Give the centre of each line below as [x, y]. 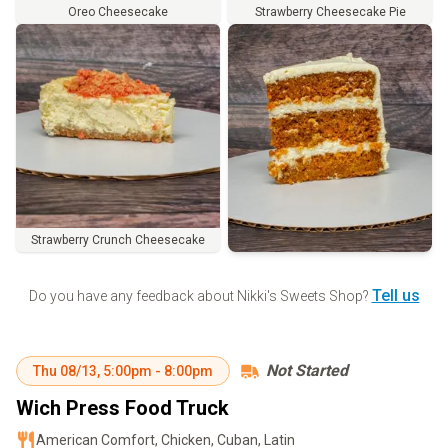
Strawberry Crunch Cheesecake [118, 240]
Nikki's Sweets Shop [299, 296]
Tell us [395, 295]
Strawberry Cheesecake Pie [330, 12]
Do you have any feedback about [132, 296]
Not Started [307, 370]
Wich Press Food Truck [122, 408]
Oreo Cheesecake [118, 12]
